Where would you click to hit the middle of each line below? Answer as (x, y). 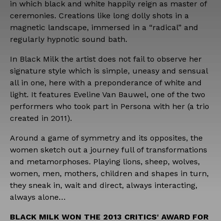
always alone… (38, 197)
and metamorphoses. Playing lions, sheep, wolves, (105, 161)
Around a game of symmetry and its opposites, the (106, 138)
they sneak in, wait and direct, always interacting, (104, 185)
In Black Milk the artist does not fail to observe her (106, 59)
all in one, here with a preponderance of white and (106, 82)
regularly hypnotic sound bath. (69, 39)
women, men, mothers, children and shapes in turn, (109, 173)
